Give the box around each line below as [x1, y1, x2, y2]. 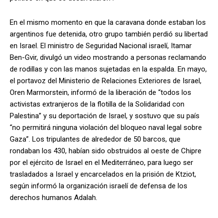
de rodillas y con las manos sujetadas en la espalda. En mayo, [10, 64, 207, 73]
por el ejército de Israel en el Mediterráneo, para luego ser [10, 158, 193, 167]
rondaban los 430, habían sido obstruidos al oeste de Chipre [10, 146, 201, 155]
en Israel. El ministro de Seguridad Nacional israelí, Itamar [10, 41, 192, 50]
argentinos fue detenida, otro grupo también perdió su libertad [10, 29, 208, 38]
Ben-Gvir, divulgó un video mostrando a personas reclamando [10, 53, 206, 62]
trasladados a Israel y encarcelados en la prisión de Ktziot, [10, 169, 196, 179]
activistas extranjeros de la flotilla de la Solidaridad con [10, 99, 184, 109]
